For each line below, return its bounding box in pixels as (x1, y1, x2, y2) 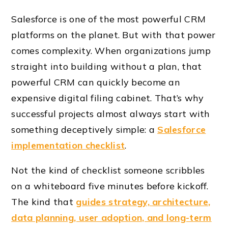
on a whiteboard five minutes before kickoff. (11, 180, 209, 192)
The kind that (11, 196, 76, 208)
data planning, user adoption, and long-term (11, 212, 212, 224)
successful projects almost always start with (11, 108, 210, 120)
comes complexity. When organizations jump (11, 45, 211, 57)
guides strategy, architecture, (76, 196, 211, 208)
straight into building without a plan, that (11, 61, 202, 73)
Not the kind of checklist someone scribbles (11, 164, 205, 177)
